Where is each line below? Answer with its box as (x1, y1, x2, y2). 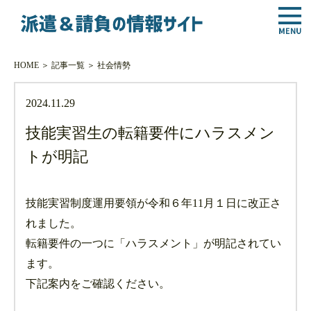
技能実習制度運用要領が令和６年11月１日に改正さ (26, 196, 282, 210)
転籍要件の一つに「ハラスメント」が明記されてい (26, 236, 282, 250)
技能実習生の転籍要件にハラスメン (26, 124, 276, 142)
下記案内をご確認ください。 (26, 276, 171, 290)
